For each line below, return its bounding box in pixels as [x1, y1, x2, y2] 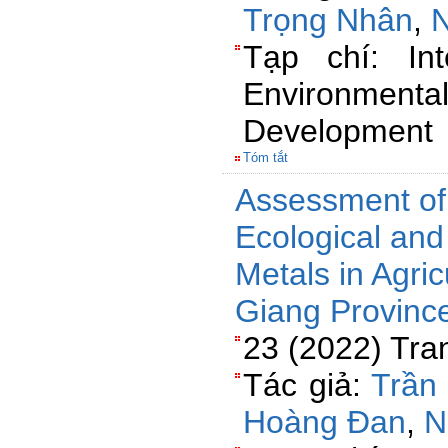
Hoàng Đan [243, 404, 406, 440]
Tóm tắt [243, 150, 288, 165]
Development [243, 113, 433, 149]
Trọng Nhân [243, 2, 413, 38]
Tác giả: [243, 367, 371, 403]
